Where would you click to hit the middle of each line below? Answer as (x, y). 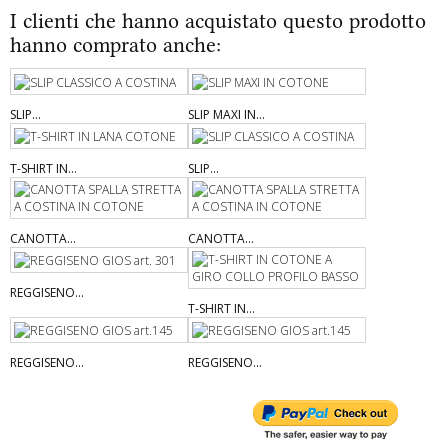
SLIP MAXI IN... (226, 114)
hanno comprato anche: (115, 45)
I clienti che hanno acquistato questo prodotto (218, 21)
